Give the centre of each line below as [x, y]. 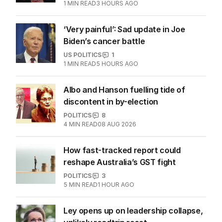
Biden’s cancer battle [104, 41]
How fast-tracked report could [122, 150]
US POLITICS [83, 55]
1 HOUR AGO [116, 185]
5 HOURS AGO [117, 64]
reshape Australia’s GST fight [120, 162]
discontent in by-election [111, 102]
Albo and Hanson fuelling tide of [124, 90]
